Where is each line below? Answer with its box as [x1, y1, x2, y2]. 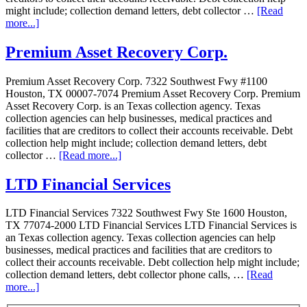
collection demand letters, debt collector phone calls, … [5, 269, 247, 281]
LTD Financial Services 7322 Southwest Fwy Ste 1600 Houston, [5, 207, 287, 219]
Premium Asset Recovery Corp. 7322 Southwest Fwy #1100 [5, 75, 267, 87]
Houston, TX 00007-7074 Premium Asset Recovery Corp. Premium [5, 87, 300, 99]
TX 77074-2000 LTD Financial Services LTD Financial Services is [5, 219, 297, 232]
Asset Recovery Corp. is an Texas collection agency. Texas [5, 99, 260, 112]
